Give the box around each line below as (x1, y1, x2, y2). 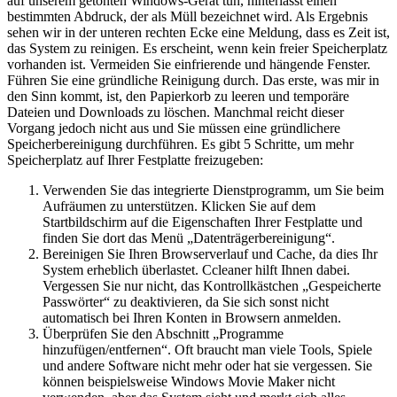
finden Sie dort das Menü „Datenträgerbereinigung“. (43, 230, 335, 246)
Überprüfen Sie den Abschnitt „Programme (43, 326, 284, 342)
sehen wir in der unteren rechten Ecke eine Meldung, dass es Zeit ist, (7, 25, 390, 41)
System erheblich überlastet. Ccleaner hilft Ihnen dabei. (43, 262, 350, 278)
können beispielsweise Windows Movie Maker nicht (43, 374, 335, 390)
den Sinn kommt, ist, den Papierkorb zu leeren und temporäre (7, 89, 349, 105)
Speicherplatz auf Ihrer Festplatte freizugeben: (7, 152, 263, 168)
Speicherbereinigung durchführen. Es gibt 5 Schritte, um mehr (7, 136, 354, 152)
